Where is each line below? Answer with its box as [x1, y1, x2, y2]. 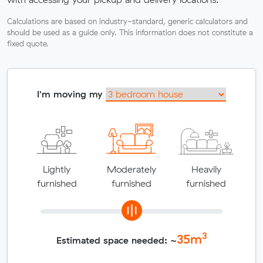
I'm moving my [37, 87, 106, 100]
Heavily [191, 163, 221, 175]
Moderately [106, 163, 156, 175]
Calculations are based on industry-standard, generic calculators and [7, 16, 248, 26]
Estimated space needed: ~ [56, 234, 177, 246]
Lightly [43, 163, 71, 175]
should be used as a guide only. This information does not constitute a [7, 27, 253, 37]
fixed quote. [7, 38, 49, 48]
